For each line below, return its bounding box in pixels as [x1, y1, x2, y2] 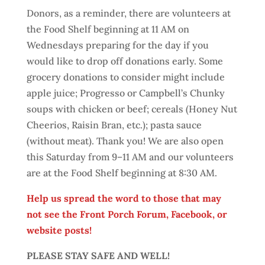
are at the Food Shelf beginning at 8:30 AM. [26, 167, 217, 179]
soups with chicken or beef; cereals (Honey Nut [26, 103, 237, 115]
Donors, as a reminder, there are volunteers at [26, 7, 231, 19]
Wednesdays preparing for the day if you [26, 39, 209, 51]
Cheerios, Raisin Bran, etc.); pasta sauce [26, 119, 202, 131]
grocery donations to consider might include [26, 71, 225, 83]
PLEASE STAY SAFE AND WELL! [26, 250, 170, 261]
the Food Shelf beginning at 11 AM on [26, 23, 189, 35]
